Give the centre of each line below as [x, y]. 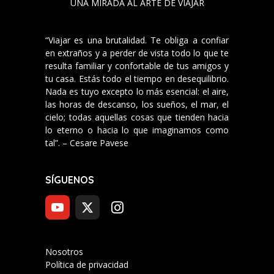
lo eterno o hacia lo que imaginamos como [137, 130]
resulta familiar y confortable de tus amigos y [137, 66]
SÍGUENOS [70, 180]
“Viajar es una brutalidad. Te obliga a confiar [137, 40]
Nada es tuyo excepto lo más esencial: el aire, [137, 92]
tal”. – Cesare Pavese [87, 143]
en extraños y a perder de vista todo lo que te [137, 53]
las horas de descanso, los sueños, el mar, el [137, 105]
